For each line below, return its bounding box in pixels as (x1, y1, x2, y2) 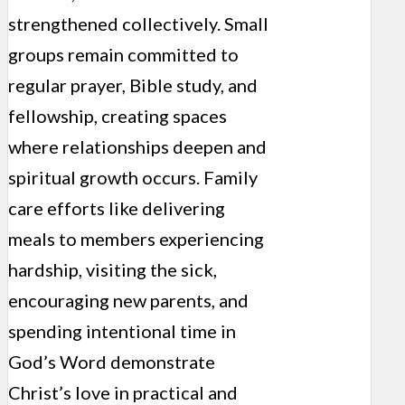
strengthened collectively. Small (8, 12, 268, 34)
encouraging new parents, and (8, 288, 249, 311)
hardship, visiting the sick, (8, 258, 217, 280)
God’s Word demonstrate (8, 350, 215, 372)
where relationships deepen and (8, 135, 267, 157)
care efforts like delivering (8, 196, 225, 219)
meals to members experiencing (8, 227, 264, 250)
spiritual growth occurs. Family (8, 165, 258, 188)
